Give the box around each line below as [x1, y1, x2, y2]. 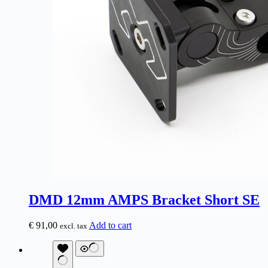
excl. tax [60, 221, 87, 231]
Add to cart [89, 220, 132, 231]
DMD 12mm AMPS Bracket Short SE [29, 192, 260, 208]
